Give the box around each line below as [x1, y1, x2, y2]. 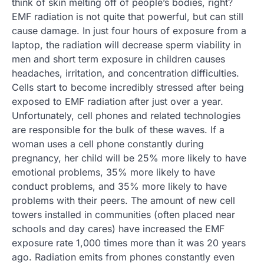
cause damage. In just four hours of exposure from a [12, 25, 246, 37]
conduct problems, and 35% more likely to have [12, 180, 227, 193]
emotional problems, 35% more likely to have [12, 166, 215, 179]
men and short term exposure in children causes [12, 53, 225, 65]
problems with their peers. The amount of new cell [12, 194, 235, 207]
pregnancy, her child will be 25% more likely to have [12, 152, 246, 164]
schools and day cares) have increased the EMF [12, 223, 225, 235]
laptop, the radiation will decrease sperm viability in [12, 39, 241, 51]
